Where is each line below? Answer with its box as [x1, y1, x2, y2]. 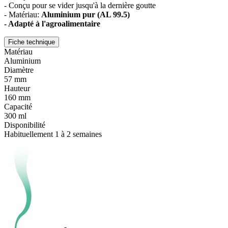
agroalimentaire [46, 19, 100, 28]
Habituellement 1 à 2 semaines [4, 129, 102, 138]
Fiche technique [8, 38, 55, 46]
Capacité [4, 102, 32, 111]
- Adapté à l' [4, 19, 46, 28]
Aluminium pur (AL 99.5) [41, 10, 130, 19]
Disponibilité [4, 120, 45, 129]
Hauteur [4, 83, 30, 93]
